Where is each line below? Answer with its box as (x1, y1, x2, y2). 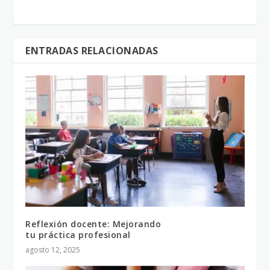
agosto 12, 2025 (25, 245, 81, 256)
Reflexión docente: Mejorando (25, 218, 162, 230)
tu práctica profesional (25, 229, 131, 241)
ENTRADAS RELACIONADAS (25, 44, 159, 58)
